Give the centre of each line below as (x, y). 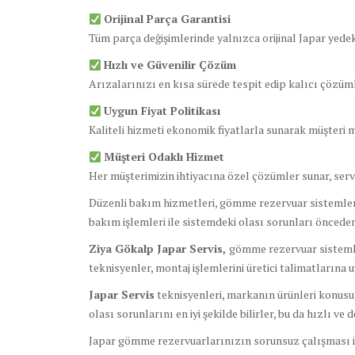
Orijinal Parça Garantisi (167, 19)
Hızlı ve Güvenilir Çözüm (170, 65)
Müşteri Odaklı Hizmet (164, 157)
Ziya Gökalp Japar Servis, (159, 249)
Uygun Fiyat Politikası (162, 111)
